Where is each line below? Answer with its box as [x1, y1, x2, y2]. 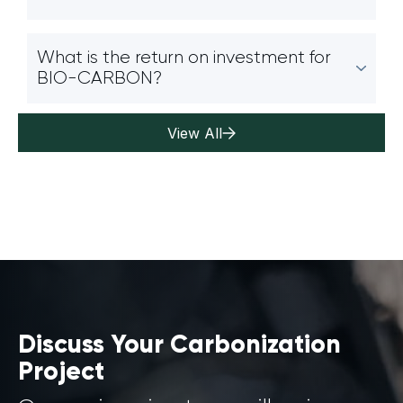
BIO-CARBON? [37, 69, 162, 88]
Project [18, 360, 104, 386]
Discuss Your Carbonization [18, 333, 341, 359]
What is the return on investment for [37, 49, 331, 67]
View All [167, 123, 223, 142]
